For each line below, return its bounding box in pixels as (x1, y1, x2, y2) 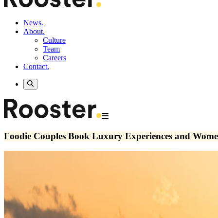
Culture (43, 36, 66, 44)
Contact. (23, 62, 49, 71)
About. (23, 27, 45, 36)
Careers (43, 54, 66, 62)
